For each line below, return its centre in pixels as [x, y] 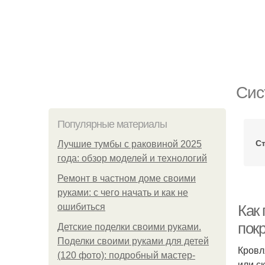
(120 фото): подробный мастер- [126, 255]
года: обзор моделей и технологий [132, 158]
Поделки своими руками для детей [133, 241]
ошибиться [81, 207]
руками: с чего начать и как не [123, 193]
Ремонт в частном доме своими [127, 178]
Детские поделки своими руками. [129, 227]
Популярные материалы [112, 124]
